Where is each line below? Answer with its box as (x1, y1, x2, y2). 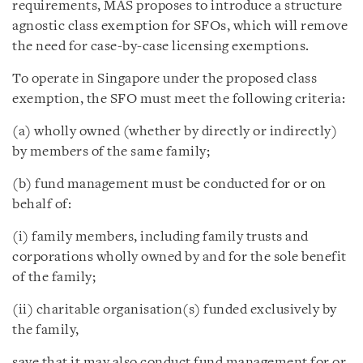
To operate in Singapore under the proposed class (12, 72, 317, 86)
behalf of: (12, 198, 71, 211)
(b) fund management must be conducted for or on (12, 177, 327, 191)
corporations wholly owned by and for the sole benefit (12, 250, 347, 264)
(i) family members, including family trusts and (12, 230, 309, 244)
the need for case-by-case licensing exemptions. (12, 40, 310, 53)
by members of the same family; (12, 145, 210, 159)
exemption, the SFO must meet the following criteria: (12, 92, 345, 106)
